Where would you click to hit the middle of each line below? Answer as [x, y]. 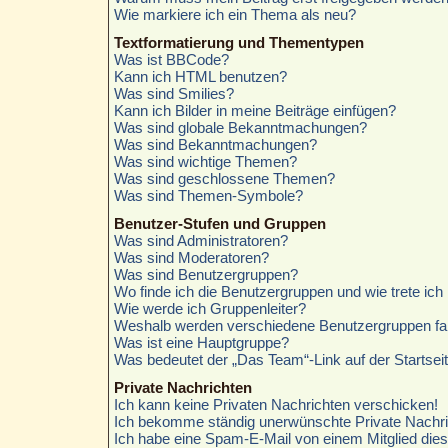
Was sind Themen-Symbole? [208, 195]
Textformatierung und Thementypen [238, 42]
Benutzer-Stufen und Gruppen [219, 223]
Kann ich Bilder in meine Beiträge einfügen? [254, 110]
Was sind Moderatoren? [191, 257]
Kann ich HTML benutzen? [200, 76]
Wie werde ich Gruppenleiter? [209, 308]
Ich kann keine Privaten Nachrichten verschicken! [275, 404]
